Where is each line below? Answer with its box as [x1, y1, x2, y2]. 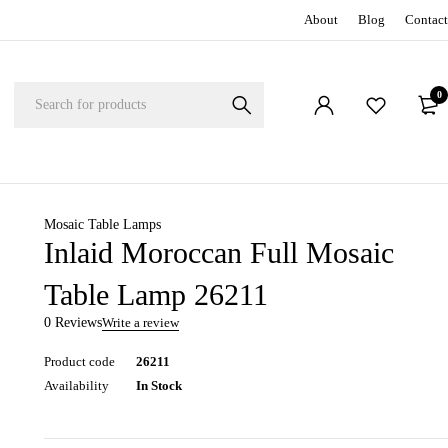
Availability [44, 378, 110, 393]
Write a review [102, 315, 180, 330]
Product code [44, 354, 116, 369]
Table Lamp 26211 [44, 278, 269, 311]
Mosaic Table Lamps [44, 217, 162, 232]
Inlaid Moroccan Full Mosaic [44, 236, 395, 269]
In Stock [136, 378, 183, 393]
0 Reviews [44, 315, 103, 330]
